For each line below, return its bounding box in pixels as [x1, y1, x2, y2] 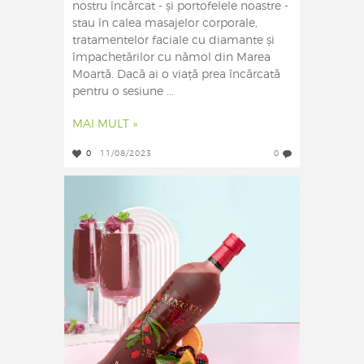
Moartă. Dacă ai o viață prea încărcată [72, 69, 280, 81]
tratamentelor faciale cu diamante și [72, 35, 275, 47]
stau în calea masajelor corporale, [72, 18, 258, 30]
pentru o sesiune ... [72, 86, 174, 98]
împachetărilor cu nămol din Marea [72, 52, 271, 64]
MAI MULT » [72, 119, 137, 131]
